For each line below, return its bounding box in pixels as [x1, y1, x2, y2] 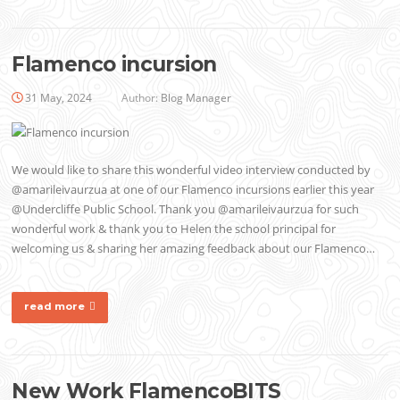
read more [24, 299, 86, 312]
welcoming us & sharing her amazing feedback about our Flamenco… [12, 239, 376, 256]
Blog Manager [161, 90, 232, 106]
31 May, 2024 [25, 90, 93, 106]
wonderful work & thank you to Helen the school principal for [12, 220, 337, 237]
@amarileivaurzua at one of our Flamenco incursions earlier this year [12, 180, 375, 197]
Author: [119, 90, 162, 106]
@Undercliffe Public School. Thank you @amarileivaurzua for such [12, 200, 360, 217]
